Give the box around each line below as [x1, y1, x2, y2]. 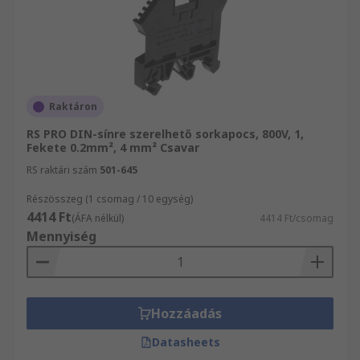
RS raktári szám [27, 163, 97, 177]
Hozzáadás [151, 305, 222, 322]
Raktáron [49, 100, 97, 113]
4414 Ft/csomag [260, 211, 333, 225]
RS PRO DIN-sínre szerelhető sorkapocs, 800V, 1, [27, 126, 304, 141]
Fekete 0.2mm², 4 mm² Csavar [27, 140, 199, 155]
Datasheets [151, 334, 220, 350]
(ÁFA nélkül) [72, 211, 124, 225]
